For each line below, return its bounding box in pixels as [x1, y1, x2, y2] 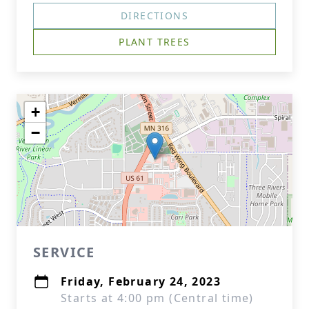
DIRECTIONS [121, 9, 188, 22]
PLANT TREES [119, 35, 190, 48]
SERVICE [33, 243, 95, 261]
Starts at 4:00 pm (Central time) [61, 290, 254, 306]
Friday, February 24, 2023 [61, 274, 221, 289]
